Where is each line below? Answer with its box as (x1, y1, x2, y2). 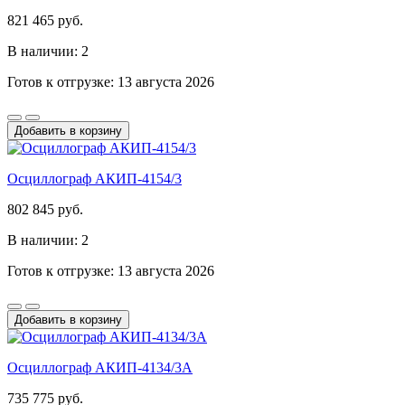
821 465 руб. (7, 12, 83, 28)
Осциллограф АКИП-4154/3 (7, 170, 182, 186)
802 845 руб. (7, 201, 83, 217)
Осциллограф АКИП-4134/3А (7, 359, 193, 375)
